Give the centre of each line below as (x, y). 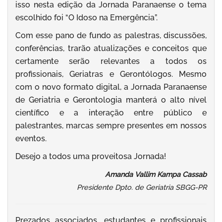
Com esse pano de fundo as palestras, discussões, (111, 36)
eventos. (31, 139)
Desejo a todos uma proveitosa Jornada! (91, 157)
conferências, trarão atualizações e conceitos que (111, 49)
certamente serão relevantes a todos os (111, 61)
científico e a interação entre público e (111, 113)
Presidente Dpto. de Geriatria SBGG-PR (142, 187)
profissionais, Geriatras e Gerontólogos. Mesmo (111, 74)
